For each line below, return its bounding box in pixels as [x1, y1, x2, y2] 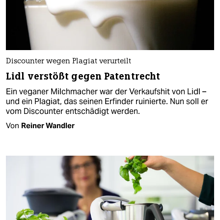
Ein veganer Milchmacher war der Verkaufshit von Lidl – [6, 86, 206, 97]
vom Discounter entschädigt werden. [6, 106, 140, 117]
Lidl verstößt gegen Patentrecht [6, 70, 161, 83]
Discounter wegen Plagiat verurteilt [6, 58, 131, 66]
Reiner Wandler [21, 121, 75, 131]
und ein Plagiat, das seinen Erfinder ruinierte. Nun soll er [6, 96, 208, 107]
